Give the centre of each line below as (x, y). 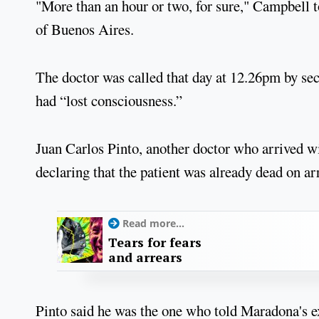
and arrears (145, 257)
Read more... (153, 224)
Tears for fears (155, 242)
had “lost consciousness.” (109, 100)
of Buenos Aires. (85, 30)
